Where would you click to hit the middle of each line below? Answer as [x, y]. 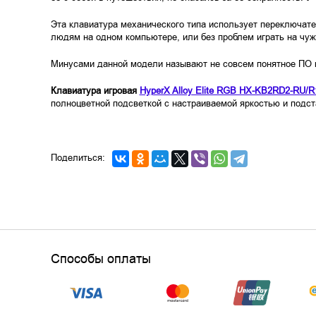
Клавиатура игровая [95, 91]
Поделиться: [78, 158]
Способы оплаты [101, 259]
